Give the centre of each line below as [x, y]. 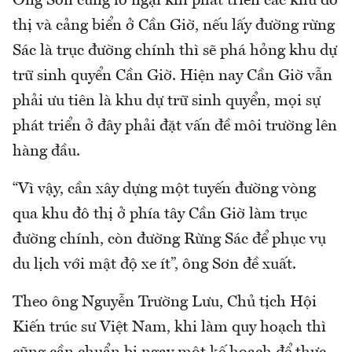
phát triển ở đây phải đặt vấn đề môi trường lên [175, 126]
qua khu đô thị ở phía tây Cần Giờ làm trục [160, 214]
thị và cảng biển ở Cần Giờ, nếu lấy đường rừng [174, 26]
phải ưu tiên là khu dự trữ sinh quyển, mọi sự [167, 101]
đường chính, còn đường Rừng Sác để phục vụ [169, 239]
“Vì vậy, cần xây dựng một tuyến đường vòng [164, 189]
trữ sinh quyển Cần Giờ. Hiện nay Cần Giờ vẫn [172, 76]
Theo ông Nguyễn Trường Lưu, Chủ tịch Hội [165, 302]
